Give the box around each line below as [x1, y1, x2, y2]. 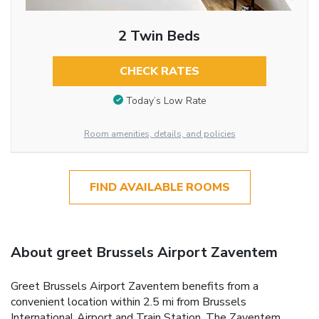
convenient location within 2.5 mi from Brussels [11, 294, 246, 310]
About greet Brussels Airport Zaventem [11, 243, 278, 263]
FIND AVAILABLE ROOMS [89, 179, 230, 196]
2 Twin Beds [118, 26, 201, 46]
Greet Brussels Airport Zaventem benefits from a [11, 278, 258, 295]
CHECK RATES [119, 63, 199, 80]
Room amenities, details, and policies [83, 127, 236, 140]
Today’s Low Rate [125, 93, 206, 108]
